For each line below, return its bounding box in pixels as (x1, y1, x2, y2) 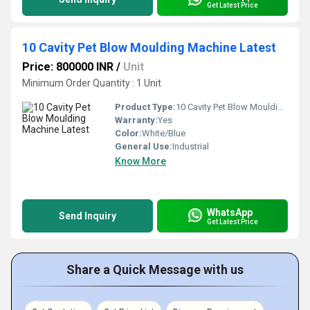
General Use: (115, 141, 172, 152)
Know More (115, 156, 166, 167)
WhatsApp (207, 206, 253, 218)
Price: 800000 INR (22, 60, 113, 73)
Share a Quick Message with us (66, 262, 244, 277)
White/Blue (142, 128, 185, 138)
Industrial (172, 141, 209, 152)
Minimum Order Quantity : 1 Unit (22, 77, 161, 89)
